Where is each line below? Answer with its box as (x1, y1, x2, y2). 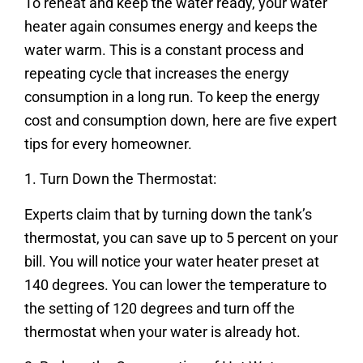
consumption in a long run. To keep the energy (24, 88, 320, 105)
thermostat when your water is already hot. (24, 323, 301, 340)
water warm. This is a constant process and (24, 41, 304, 58)
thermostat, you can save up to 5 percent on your (24, 229, 338, 246)
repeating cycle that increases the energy (24, 65, 289, 82)
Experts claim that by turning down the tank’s (24, 206, 312, 223)
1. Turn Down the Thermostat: (24, 171, 216, 188)
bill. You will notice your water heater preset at (24, 253, 319, 270)
